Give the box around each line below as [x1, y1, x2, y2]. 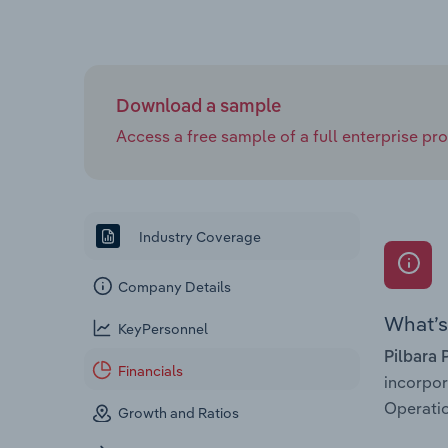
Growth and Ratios [118, 404, 240, 423]
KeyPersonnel [118, 320, 209, 339]
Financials [118, 362, 184, 381]
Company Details [118, 278, 232, 297]
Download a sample [116, 97, 281, 116]
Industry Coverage [136, 227, 261, 246]
